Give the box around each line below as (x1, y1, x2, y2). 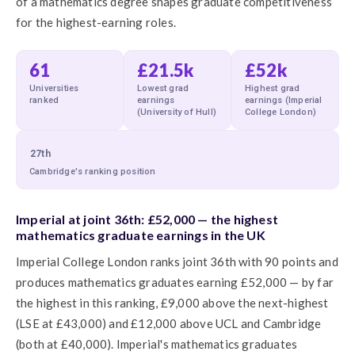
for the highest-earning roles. (16, 15, 176, 29)
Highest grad (245, 83, 300, 94)
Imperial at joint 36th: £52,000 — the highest (16, 211, 279, 227)
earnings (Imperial (245, 95, 323, 105)
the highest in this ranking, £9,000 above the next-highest (16, 295, 329, 310)
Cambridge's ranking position (29, 166, 156, 177)
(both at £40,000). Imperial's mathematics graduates (16, 336, 298, 351)
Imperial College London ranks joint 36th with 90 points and (16, 254, 338, 269)
